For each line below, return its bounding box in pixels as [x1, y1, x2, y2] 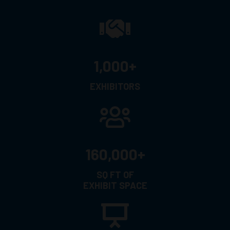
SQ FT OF [96, 168, 134, 180]
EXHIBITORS [90, 81, 140, 92]
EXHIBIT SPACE [83, 179, 147, 191]
